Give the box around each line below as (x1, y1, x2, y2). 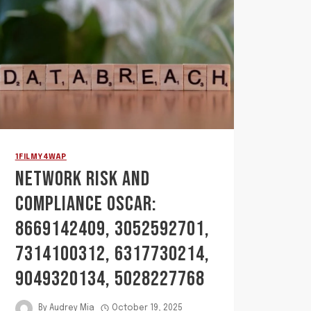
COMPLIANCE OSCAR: (15, 191, 157, 217)
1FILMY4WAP (15, 153, 67, 160)
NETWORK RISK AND (15, 166, 150, 192)
